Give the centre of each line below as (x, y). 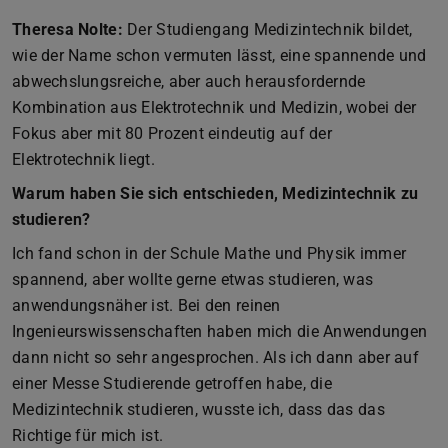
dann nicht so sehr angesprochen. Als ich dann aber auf (215, 357)
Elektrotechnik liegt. (83, 159)
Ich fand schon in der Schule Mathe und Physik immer (209, 253)
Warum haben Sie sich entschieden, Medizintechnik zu (215, 193)
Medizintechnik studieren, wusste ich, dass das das (198, 409)
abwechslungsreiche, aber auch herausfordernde (189, 81)
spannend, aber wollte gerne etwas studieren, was (193, 279)
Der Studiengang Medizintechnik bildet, (267, 29)
